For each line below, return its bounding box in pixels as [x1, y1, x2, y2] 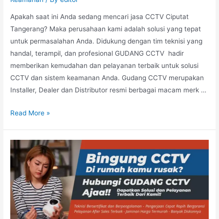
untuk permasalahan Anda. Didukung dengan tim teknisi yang [10, 37, 203, 45]
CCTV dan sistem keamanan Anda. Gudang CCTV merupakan [10, 74, 204, 82]
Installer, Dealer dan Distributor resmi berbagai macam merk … [10, 86, 207, 94]
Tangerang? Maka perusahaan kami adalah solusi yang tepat [10, 25, 201, 33]
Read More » [10, 109, 50, 117]
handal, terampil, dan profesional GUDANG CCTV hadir [10, 49, 184, 58]
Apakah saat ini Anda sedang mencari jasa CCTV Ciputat [10, 13, 189, 21]
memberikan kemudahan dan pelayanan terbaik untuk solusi [10, 62, 199, 70]
